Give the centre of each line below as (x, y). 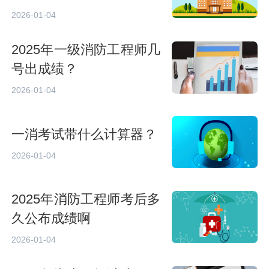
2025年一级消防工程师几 (86, 50)
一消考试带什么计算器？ (84, 134)
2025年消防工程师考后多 (86, 200)
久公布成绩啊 (51, 219)
